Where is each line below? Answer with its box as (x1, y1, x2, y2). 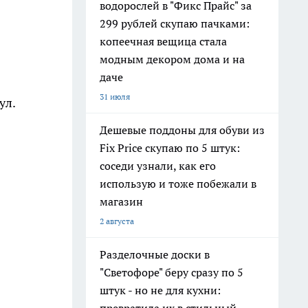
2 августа (100, 216, 134, 226)
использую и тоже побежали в (100, 177, 256, 190)
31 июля (100, 91, 130, 102)
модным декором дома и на (100, 52, 245, 66)
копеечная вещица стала (100, 34, 227, 48)
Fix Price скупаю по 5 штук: (100, 141, 240, 155)
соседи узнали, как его (100, 159, 216, 173)
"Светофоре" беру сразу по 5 (100, 265, 243, 279)
